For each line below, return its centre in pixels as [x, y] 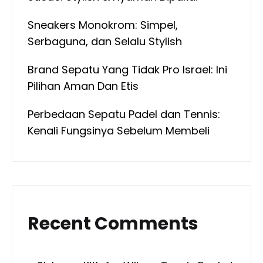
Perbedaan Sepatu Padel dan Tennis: [124, 114]
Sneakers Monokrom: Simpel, [103, 25]
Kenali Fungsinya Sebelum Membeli [119, 131]
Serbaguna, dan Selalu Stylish [105, 42]
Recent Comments [113, 224]
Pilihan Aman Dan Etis [83, 86]
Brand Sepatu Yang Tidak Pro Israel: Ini [127, 70]
